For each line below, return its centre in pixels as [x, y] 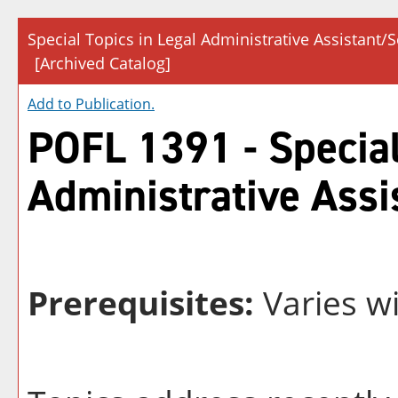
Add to [52, 104]
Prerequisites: [141, 302]
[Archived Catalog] [103, 63]
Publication [113, 104]
